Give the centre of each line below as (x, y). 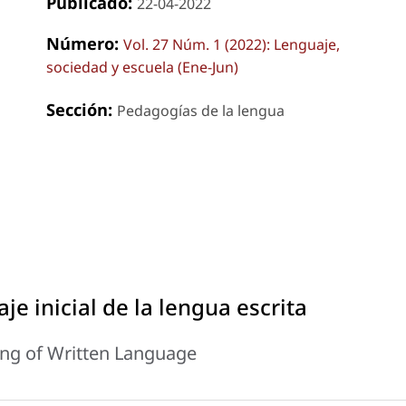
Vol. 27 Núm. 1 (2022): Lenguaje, (231, 44)
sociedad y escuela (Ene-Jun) (142, 67)
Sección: (81, 109)
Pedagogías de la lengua (200, 110)
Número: (84, 43)
